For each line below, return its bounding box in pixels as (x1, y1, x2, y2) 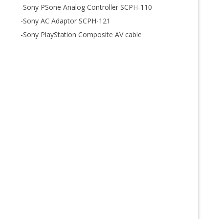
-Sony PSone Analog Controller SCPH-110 (20, 2, 152, 12)
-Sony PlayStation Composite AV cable (20, 29, 142, 39)
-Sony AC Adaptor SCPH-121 (20, 16, 110, 25)
